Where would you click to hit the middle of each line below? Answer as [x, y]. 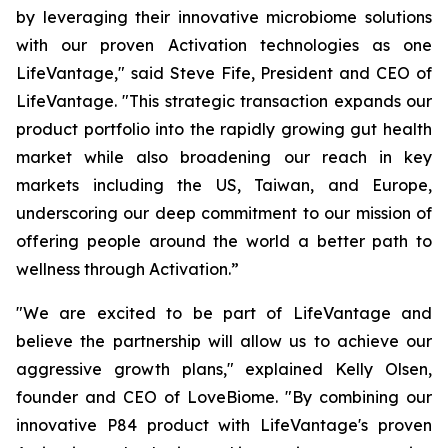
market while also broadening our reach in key [224, 157]
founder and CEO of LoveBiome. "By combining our [224, 397]
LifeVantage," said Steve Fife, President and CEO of [224, 73]
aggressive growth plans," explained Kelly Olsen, [224, 369]
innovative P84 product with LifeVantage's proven [224, 425]
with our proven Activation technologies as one [224, 45]
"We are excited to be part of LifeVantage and [224, 313]
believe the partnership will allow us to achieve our [224, 341]
